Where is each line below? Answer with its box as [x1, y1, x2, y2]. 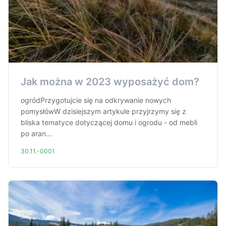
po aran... [21, 129, 52, 138]
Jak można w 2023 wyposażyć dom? [21, 76, 199, 88]
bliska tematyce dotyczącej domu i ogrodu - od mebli [21, 118, 197, 127]
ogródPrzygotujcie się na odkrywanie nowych [21, 96, 171, 104]
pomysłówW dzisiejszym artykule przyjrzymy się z [21, 107, 186, 116]
